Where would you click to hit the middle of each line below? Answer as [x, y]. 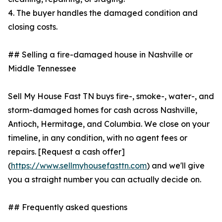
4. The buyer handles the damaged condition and [103, 13]
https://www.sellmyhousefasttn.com [79, 166]
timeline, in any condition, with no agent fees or [98, 138]
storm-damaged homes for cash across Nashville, [103, 110]
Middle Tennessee [42, 69]
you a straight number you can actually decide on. [105, 180]
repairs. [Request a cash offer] [66, 152]
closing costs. [33, 27]
